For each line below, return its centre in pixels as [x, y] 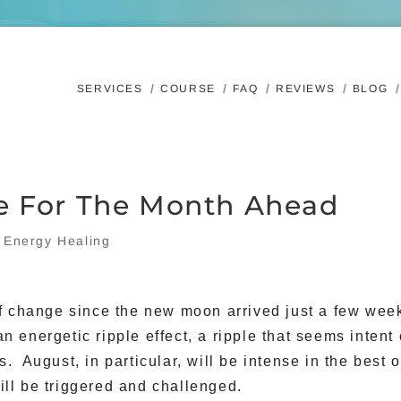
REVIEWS [305, 89]
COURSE [188, 89]
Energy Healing [57, 241]
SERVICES [110, 89]
